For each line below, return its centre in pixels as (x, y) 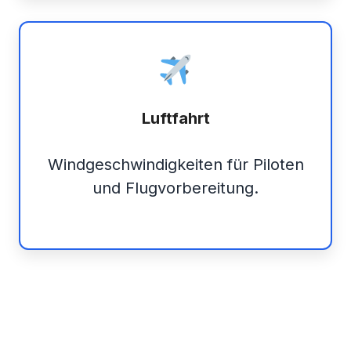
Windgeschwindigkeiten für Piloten (175, 165)
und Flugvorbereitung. (175, 188)
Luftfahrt (175, 119)
